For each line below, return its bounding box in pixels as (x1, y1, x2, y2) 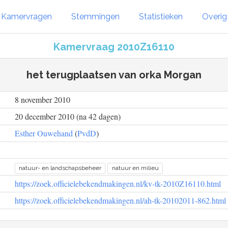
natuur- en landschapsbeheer (19, 164, 102, 172)
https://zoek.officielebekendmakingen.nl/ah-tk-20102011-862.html (15, 195, 226, 206)
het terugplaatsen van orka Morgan (26, 69, 202, 81)
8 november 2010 (15, 94, 70, 105)
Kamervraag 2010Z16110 (53, 41, 175, 53)
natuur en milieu (111, 164, 159, 172)
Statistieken (139, 11, 183, 21)
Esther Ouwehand (15, 128, 73, 138)
